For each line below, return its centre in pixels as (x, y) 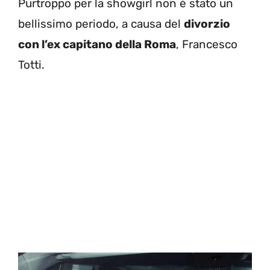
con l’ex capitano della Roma (97, 45)
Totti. (31, 65)
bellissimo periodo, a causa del (101, 24)
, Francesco (207, 45)
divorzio (207, 24)
